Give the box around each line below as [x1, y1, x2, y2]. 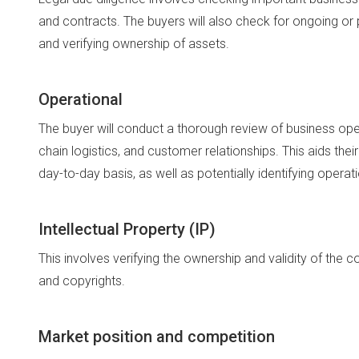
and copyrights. [38, 273, 125, 288]
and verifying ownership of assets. [38, 36, 229, 51]
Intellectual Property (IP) [38, 220, 216, 239]
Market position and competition [38, 327, 275, 346]
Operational [38, 90, 123, 109]
